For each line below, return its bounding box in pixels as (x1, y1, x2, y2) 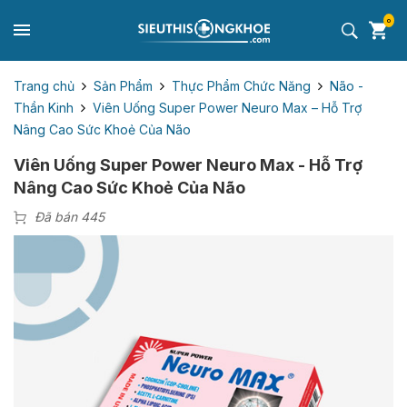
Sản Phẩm (94, 77, 153, 94)
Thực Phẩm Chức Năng (172, 77, 311, 94)
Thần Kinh (14, 99, 74, 115)
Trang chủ (14, 77, 74, 94)
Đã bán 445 (35, 209, 104, 225)
